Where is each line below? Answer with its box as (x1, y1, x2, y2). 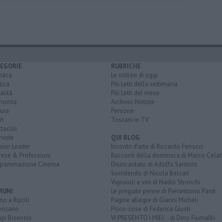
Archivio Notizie (111, 98, 155, 107)
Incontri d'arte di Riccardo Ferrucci (111, 142, 203, 151)
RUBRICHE (111, 62, 141, 71)
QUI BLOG (111, 133, 140, 142)
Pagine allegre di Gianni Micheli (111, 196, 198, 205)
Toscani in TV (111, 115, 149, 124)
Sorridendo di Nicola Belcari (111, 169, 189, 178)
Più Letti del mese (111, 89, 160, 98)
